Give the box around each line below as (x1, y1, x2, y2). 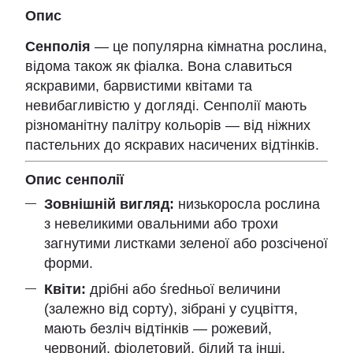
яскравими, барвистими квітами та (25, 78, 252, 94)
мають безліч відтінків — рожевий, (44, 321, 272, 337)
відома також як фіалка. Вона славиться (25, 58, 292, 74)
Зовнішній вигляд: (44, 195, 174, 212)
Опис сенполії (25, 171, 124, 188)
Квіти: (44, 281, 86, 298)
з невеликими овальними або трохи (44, 215, 278, 232)
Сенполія (25, 39, 91, 54)
